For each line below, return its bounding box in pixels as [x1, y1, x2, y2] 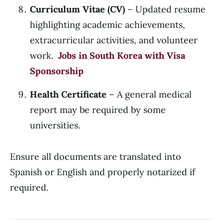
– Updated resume [125, 3, 206, 15]
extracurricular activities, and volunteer [30, 34, 198, 46]
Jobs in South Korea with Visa [58, 50, 185, 61]
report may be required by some [30, 104, 166, 115]
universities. [30, 119, 80, 131]
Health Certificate [30, 89, 107, 100]
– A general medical [107, 89, 192, 100]
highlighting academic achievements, [30, 19, 185, 30]
